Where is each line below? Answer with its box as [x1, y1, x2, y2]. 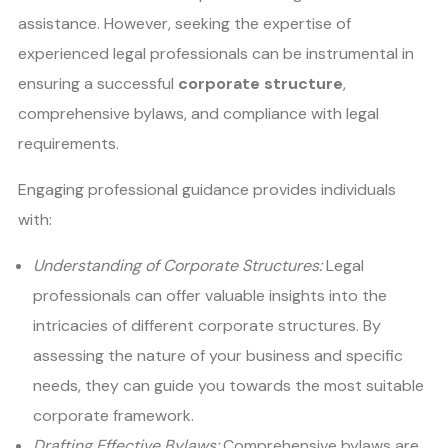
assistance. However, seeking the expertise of [18, 12, 351, 34]
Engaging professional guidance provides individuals [18, 178, 396, 200]
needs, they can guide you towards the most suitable [33, 374, 424, 396]
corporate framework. [33, 404, 194, 426]
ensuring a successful [18, 72, 178, 94]
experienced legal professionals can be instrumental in [18, 42, 414, 64]
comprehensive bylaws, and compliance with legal [18, 102, 379, 124]
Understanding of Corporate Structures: [33, 254, 322, 276]
